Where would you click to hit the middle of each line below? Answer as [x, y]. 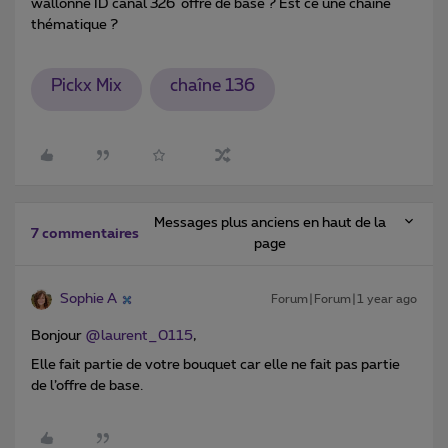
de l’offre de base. [88, 386]
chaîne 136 [212, 86]
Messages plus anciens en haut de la [270, 223]
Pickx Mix [86, 86]
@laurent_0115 [139, 336]
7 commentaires [85, 234]
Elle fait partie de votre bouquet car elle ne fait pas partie [215, 365]
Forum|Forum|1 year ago [344, 299]
